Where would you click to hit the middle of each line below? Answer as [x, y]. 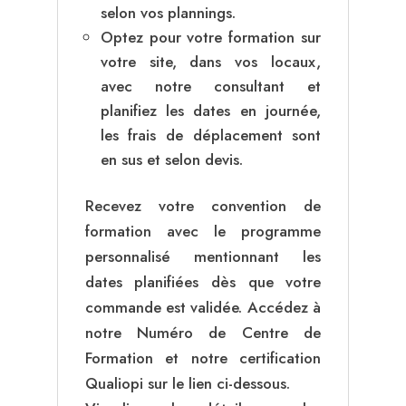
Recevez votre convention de [203, 205]
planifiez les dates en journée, [211, 110]
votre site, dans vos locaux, [211, 61]
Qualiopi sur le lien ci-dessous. [187, 383]
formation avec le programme [203, 231]
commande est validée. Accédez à [203, 307]
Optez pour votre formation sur [211, 37]
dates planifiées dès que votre [203, 281]
